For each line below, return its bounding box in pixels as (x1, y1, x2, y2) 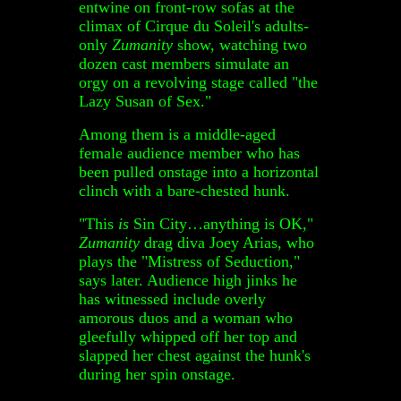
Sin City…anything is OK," (129, 214, 313, 233)
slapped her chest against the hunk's (79, 346, 311, 364)
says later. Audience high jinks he (79, 270, 297, 289)
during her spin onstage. (79, 364, 235, 383)
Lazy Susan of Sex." (79, 91, 211, 110)
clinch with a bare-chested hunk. (79, 181, 290, 200)
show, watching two (173, 35, 307, 54)
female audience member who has (79, 143, 300, 162)
